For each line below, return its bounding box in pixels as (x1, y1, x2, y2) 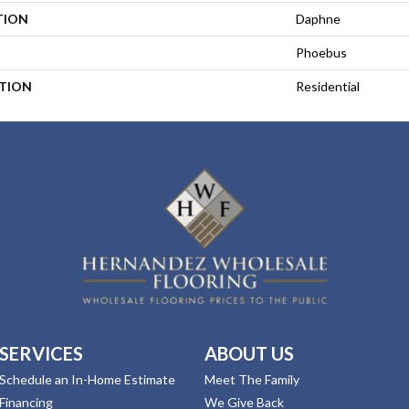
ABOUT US (204, 342, 294, 365)
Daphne (296, 10, 341, 26)
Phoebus (296, 44, 347, 60)
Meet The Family (204, 372, 299, 388)
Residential (296, 78, 360, 94)
